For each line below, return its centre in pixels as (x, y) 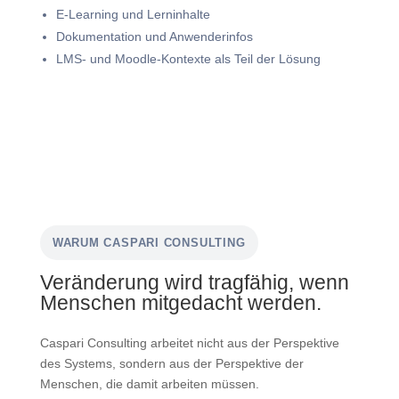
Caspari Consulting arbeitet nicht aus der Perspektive (189, 343)
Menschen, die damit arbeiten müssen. (149, 384)
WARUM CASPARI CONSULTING (149, 243)
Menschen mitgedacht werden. (180, 303)
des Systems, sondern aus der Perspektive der (171, 363)
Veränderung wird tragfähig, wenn (194, 282)
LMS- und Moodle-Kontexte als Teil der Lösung (188, 59)
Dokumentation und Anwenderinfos (154, 37)
